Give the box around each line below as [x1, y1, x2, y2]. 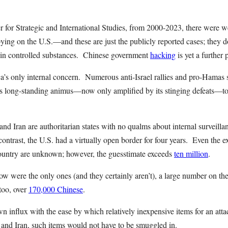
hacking [150, 49, 176, 60]
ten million [174, 148, 208, 159]
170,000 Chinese [28, 184, 83, 194]
